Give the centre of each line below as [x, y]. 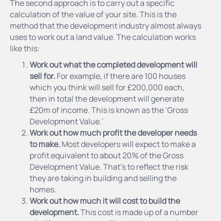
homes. [43, 189]
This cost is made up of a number [139, 212]
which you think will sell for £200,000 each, [107, 87]
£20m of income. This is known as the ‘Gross [109, 110]
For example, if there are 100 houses [120, 76]
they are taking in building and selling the [103, 178]
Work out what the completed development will [113, 64]
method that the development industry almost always [106, 25]
